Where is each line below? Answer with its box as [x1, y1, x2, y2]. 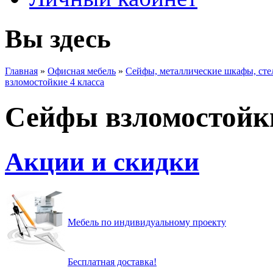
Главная [5, 65, 38, 76]
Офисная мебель [48, 65, 116, 76]
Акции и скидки [5, 147, 199, 176]
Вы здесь [5, 24, 111, 53]
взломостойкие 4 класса [5, 76, 104, 87]
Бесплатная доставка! [68, 256, 157, 267]
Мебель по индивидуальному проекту [68, 216, 226, 227]
